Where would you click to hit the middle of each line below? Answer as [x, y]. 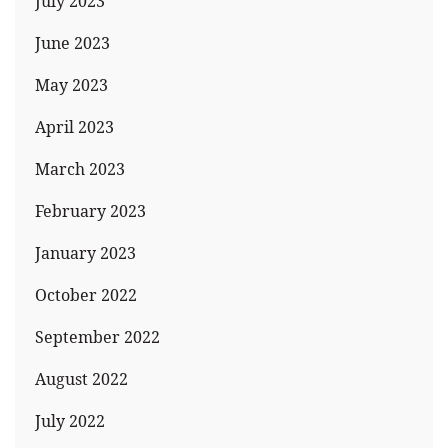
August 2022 [81, 378]
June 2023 [72, 42]
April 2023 [74, 126]
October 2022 [86, 294]
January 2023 [85, 252]
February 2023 [90, 210]
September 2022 [97, 336]
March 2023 [80, 168]
